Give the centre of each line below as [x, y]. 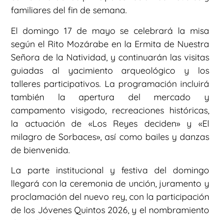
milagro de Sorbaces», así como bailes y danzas [110, 137]
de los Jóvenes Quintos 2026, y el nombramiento [110, 210]
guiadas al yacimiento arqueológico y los [110, 70]
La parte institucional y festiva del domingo [110, 170]
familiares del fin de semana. [69, 10]
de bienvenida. [40, 150]
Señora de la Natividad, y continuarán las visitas [110, 57]
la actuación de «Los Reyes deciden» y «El [110, 123]
